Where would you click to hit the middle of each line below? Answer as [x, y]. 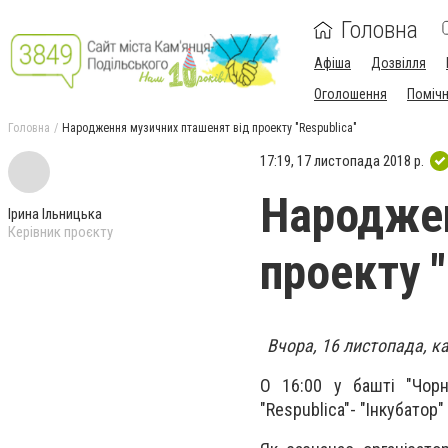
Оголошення [350, 94]
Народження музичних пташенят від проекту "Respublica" [209, 128]
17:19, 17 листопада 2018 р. [342, 160]
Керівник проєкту [60, 232]
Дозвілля [398, 63]
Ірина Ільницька [55, 214]
